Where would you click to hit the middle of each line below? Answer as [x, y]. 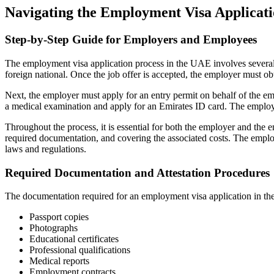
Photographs [54, 228]
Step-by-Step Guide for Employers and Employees [131, 40]
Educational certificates [74, 239]
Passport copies [59, 217]
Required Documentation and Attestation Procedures [137, 172]
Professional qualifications [80, 250]
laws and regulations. [46, 149]
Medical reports [59, 261]
